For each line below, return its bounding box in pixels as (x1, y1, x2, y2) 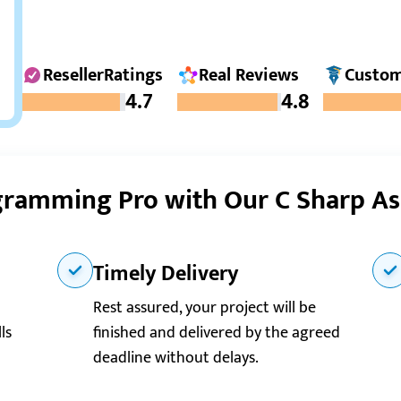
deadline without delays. (93, 345, 259, 371)
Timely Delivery (93, 256, 238, 292)
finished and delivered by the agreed (93, 320, 340, 346)
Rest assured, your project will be (93, 294, 316, 321)
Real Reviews (199, 60, 299, 90)
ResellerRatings (43, 60, 163, 90)
